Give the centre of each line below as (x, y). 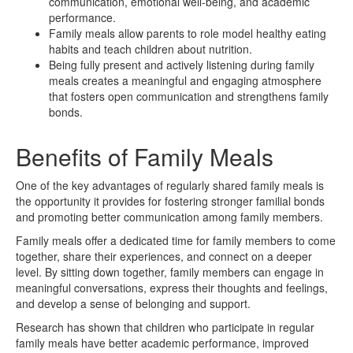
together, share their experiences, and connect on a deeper (164, 256)
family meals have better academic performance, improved (162, 342)
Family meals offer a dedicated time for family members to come (176, 240)
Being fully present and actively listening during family (182, 64)
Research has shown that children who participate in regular (165, 327)
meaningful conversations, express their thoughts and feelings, (172, 287)
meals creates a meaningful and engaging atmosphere (185, 80)
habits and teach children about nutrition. (150, 48)
